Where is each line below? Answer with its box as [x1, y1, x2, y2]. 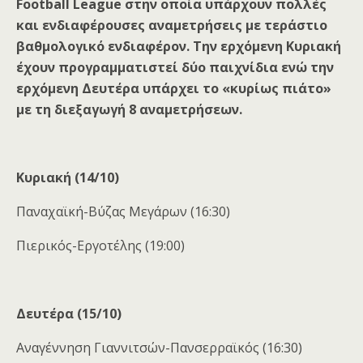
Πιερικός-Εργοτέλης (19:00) [16, 237, 185, 255]
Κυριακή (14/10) [16, 169, 119, 187]
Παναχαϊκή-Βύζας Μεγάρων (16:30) [16, 203, 230, 221]
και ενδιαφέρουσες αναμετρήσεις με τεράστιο [16, 16, 327, 35]
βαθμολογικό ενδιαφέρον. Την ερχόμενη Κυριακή [16, 37, 341, 56]
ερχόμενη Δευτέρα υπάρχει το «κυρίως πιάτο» [16, 79, 331, 98]
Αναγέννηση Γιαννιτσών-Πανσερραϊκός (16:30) [16, 339, 302, 357]
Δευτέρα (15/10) [16, 305, 122, 323]
